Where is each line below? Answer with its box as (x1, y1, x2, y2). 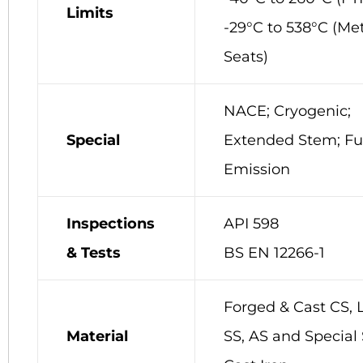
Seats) (224, 47, 268, 66)
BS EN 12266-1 (224, 243, 325, 262)
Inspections (66, 214, 155, 233)
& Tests (66, 243, 121, 262)
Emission (224, 160, 290, 178)
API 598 (224, 214, 279, 233)
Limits (66, 3, 113, 22)
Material (66, 327, 128, 345)
